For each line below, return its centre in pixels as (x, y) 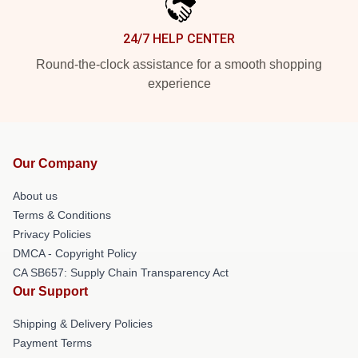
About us (35, 196)
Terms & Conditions (62, 215)
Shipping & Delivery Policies (83, 324)
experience (179, 84)
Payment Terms (52, 343)
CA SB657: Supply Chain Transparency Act (121, 272)
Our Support (50, 291)
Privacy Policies (52, 234)
